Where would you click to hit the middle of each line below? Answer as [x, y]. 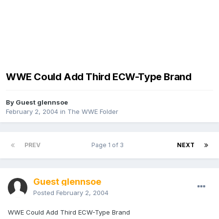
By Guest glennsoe [37, 102]
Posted [45, 193]
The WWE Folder [93, 112]
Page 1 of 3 [109, 145]
